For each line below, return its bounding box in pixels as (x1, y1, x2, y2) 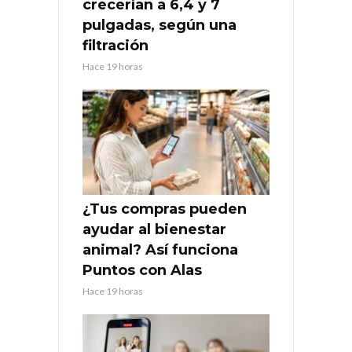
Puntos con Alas (82, 261, 202, 279)
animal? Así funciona (82, 240, 238, 258)
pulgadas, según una (82, 16, 236, 35)
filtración (82, 37, 148, 55)
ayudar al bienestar (82, 220, 226, 238)
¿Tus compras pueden (82, 200, 247, 218)
